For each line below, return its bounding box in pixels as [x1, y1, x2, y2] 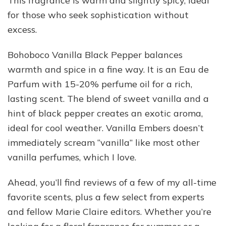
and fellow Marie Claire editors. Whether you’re [8, 205, 211, 217]
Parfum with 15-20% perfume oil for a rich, [8, 78, 192, 90]
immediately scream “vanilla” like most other [8, 136, 200, 148]
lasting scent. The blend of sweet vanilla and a [8, 92, 209, 104]
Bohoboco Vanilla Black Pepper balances [8, 48, 183, 61]
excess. [8, 23, 37, 35]
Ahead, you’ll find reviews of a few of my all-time [8, 176, 216, 188]
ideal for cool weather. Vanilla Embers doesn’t [8, 122, 204, 134]
